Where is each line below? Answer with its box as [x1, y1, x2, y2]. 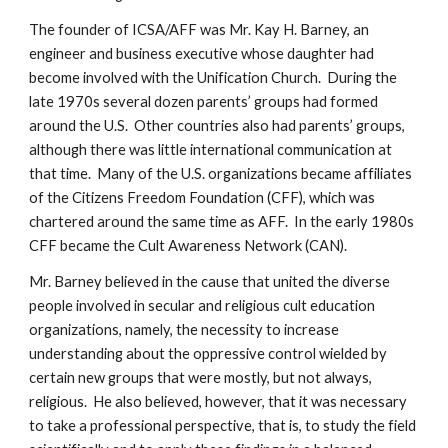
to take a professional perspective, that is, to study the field [29, 417, 417, 434]
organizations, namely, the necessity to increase [29, 321, 340, 338]
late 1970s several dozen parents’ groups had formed [29, 93, 379, 110]
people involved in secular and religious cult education [29, 297, 376, 314]
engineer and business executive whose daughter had [29, 45, 375, 62]
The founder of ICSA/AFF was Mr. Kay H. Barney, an [29, 21, 370, 38]
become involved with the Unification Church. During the [29, 69, 398, 86]
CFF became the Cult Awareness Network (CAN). [29, 237, 348, 254]
